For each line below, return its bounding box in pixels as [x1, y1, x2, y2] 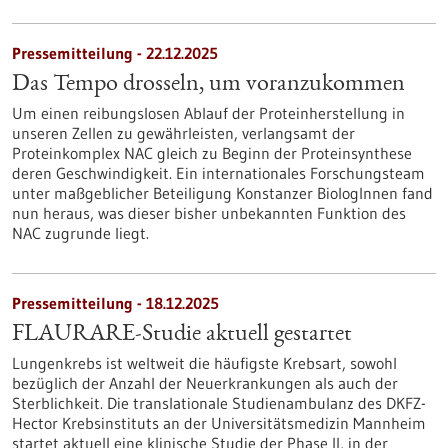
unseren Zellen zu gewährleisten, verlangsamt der [12, 123, 355, 143]
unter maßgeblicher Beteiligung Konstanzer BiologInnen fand [12, 183, 433, 203]
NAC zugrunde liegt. [12, 223, 149, 243]
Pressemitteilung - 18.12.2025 [12, 293, 219, 313]
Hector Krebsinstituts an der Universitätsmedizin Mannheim [12, 413, 426, 433]
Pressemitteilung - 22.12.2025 [12, 43, 218, 63]
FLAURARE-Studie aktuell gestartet [12, 323, 352, 347]
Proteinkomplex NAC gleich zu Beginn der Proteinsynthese [12, 143, 412, 163]
